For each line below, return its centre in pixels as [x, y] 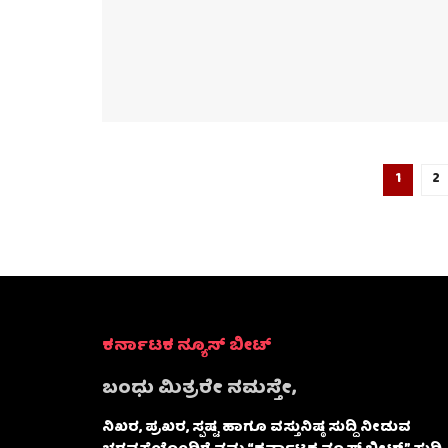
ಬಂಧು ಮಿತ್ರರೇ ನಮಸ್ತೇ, [199, 389]
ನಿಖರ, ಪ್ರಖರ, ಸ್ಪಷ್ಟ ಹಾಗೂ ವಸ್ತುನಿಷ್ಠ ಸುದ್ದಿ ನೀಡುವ [256, 427]
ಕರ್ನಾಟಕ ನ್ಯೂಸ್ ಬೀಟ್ [187, 346]
